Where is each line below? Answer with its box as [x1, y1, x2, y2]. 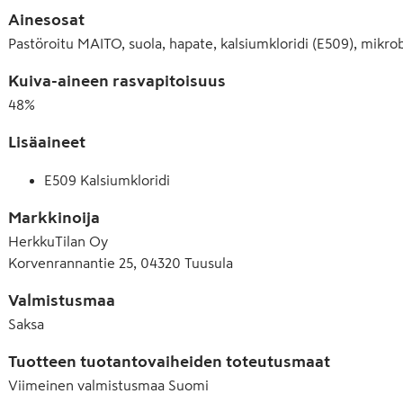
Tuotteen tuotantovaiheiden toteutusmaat [8, 353, 330, 370]
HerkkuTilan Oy [8, 233, 108, 248]
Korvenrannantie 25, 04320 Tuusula [8, 255, 233, 270]
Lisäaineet [8, 133, 85, 150]
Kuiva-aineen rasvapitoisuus [8, 72, 226, 89]
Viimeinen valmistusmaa [8, 377, 165, 392]
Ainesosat [8, 11, 85, 28]
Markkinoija [8, 209, 100, 226]
